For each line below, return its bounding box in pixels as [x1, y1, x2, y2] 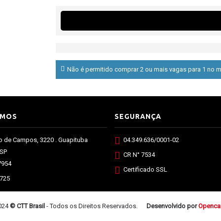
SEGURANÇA [114, 112, 161, 120]
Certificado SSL [123, 166, 167, 174]
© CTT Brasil [9, 202, 45, 210]
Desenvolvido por [146, 202, 198, 210]
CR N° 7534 [123, 151, 155, 159]
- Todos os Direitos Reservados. [44, 202, 139, 210]
